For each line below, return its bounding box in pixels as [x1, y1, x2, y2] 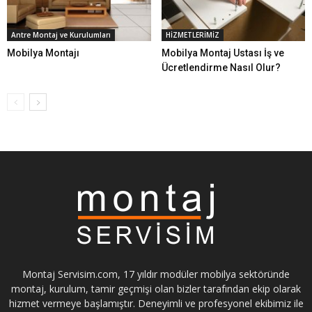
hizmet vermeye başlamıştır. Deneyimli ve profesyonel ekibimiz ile [8, 296, 304, 310]
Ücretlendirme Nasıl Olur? [161, 61, 281, 73]
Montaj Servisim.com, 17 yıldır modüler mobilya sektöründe [22, 267, 290, 281]
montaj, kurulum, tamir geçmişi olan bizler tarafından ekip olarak [11, 281, 301, 295]
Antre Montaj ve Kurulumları [11, 29, 111, 40]
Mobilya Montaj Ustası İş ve [161, 47, 284, 58]
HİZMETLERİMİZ [165, 29, 219, 40]
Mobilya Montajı [7, 47, 79, 58]
